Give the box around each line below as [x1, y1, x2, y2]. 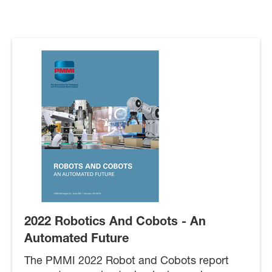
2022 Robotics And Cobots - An [24, 217, 206, 229]
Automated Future [24, 234, 129, 246]
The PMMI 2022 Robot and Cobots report [24, 256, 229, 268]
